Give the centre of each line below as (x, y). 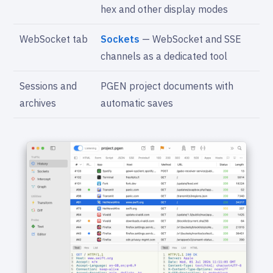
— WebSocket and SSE (190, 39)
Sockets (120, 39)
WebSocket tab (54, 39)
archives (38, 103)
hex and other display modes (164, 9)
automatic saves (137, 103)
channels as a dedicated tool (164, 56)
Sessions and (48, 86)
